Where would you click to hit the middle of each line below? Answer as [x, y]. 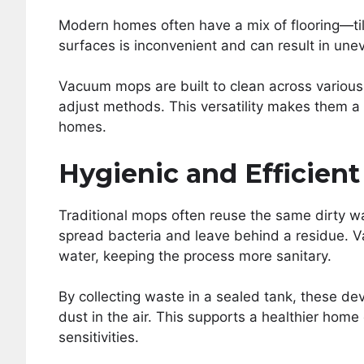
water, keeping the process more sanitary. [195, 256]
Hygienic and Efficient [209, 173]
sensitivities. [99, 337]
